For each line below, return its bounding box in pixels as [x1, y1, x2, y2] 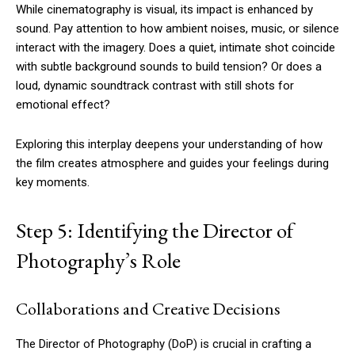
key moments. [16, 175, 90, 190]
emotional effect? [16, 97, 110, 113]
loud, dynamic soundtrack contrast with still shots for [16, 78, 294, 94]
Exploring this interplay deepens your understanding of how [16, 137, 323, 152]
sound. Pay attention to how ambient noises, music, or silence [16, 21, 339, 36]
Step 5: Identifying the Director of [16, 216, 293, 245]
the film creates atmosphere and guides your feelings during [16, 156, 329, 171]
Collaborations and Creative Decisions [16, 297, 281, 321]
